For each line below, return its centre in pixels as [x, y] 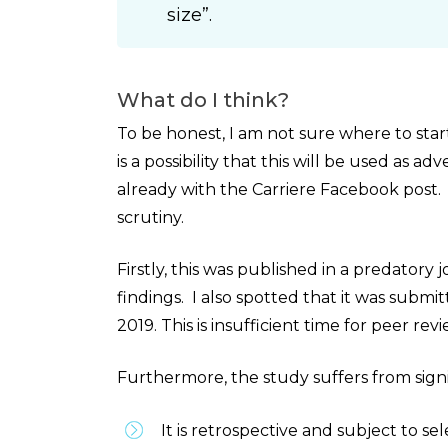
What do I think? [203, 100]
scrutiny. [150, 217]
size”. [189, 15]
